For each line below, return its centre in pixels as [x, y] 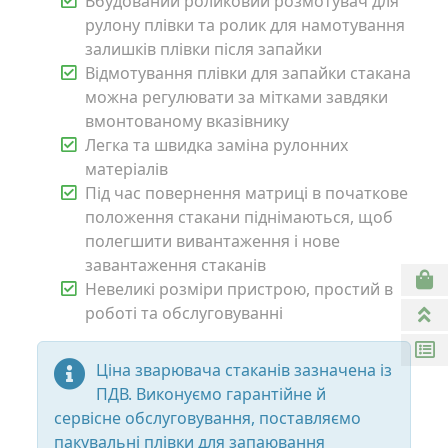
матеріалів [126, 169]
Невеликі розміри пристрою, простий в [239, 289]
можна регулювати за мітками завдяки [236, 97]
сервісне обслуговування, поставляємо [207, 418]
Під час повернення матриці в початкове [246, 193]
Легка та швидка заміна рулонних [216, 145]
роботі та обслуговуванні [184, 313]
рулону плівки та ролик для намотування [245, 25]
